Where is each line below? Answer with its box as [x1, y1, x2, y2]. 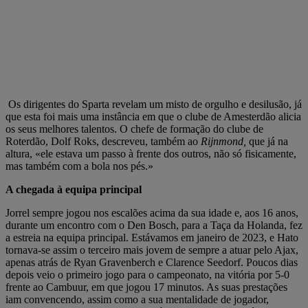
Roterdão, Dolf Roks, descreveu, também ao [5, 135, 201, 147]
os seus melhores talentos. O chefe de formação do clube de [5, 122, 263, 135]
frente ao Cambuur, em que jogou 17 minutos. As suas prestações [5, 280, 287, 293]
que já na [246, 135, 288, 147]
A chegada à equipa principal [5, 183, 142, 195]
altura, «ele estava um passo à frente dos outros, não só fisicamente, [5, 147, 296, 159]
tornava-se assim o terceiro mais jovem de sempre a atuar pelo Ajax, [5, 243, 298, 256]
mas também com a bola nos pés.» [5, 159, 153, 172]
